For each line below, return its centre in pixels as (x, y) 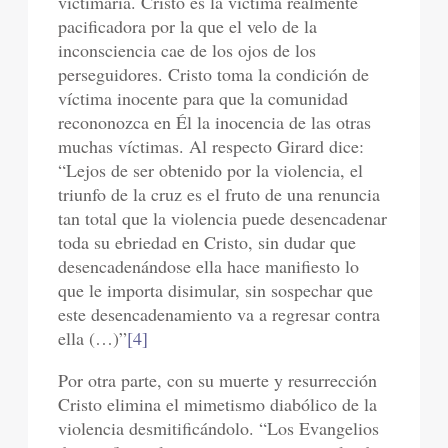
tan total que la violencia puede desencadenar (223, 218)
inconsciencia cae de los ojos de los (187, 50)
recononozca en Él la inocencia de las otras (215, 122)
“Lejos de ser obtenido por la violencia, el (211, 170)
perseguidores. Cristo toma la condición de (214, 74)
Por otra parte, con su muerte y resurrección (218, 380)
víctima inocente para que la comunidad (203, 98)
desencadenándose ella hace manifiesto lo (209, 266)
